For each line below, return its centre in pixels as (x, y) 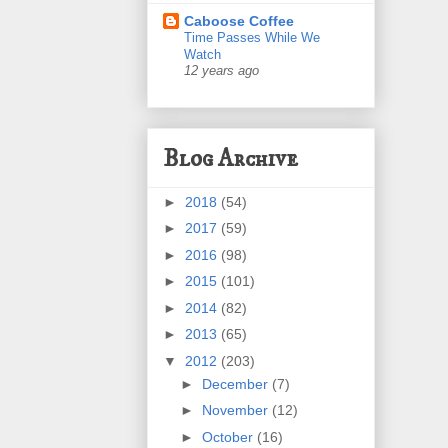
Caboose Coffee (239, 21)
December (236, 383)
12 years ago (221, 71)
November (236, 410)
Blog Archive (230, 158)
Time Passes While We (252, 38)
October (229, 436)
